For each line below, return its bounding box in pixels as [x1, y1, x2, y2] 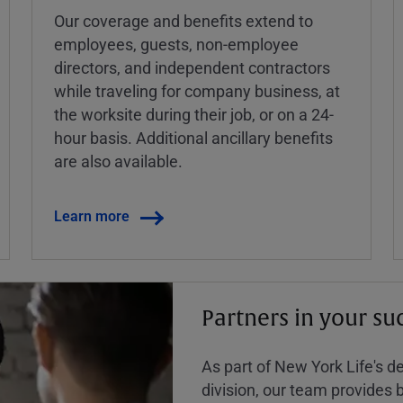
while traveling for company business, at [53, 80, 340, 103]
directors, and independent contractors [53, 57, 330, 79]
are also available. [53, 150, 183, 173]
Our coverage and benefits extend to [53, 10, 313, 32]
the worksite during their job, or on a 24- [53, 103, 334, 126]
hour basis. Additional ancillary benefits [53, 127, 333, 149]
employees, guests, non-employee [53, 33, 299, 56]
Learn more [53, 206, 130, 226]
